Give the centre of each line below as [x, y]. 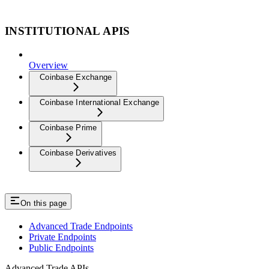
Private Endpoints [62, 237]
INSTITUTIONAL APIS [68, 31]
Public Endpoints [61, 248]
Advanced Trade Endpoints [81, 226]
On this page [44, 203]
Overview [49, 65]
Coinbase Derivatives [78, 153]
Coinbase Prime [68, 127]
